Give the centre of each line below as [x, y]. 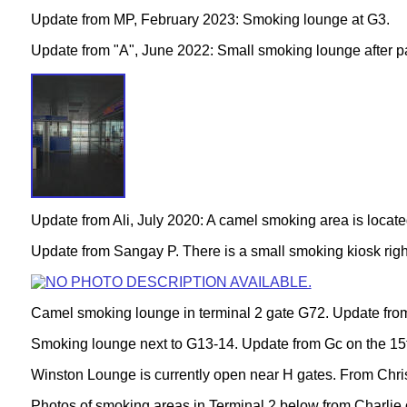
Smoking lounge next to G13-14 [132, 343]
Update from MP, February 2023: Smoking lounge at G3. [210, 19]
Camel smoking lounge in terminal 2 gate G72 [178, 313]
